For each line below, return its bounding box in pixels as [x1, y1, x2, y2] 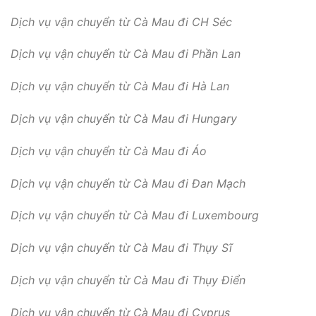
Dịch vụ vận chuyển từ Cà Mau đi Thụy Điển [11, 273, 245, 288]
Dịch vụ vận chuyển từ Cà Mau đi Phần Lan [11, 47, 241, 61]
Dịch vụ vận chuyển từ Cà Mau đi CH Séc [11, 14, 232, 29]
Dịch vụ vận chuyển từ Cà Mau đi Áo [11, 143, 207, 158]
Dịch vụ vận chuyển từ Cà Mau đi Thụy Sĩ [11, 241, 232, 255]
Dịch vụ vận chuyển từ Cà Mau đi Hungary [11, 111, 237, 126]
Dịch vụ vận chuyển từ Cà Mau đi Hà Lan [11, 79, 229, 94]
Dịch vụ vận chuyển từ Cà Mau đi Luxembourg [11, 208, 259, 223]
